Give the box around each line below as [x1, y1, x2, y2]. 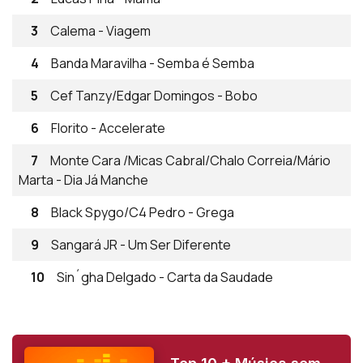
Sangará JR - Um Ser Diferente [51, 235, 231, 254]
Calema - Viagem [50, 21, 151, 40]
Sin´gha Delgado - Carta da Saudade [57, 267, 273, 286]
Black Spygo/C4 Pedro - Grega [51, 203, 234, 221]
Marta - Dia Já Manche [19, 170, 148, 189]
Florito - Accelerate [51, 118, 165, 137]
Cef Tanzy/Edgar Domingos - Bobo [50, 86, 258, 105]
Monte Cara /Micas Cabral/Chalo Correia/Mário [50, 151, 331, 169]
